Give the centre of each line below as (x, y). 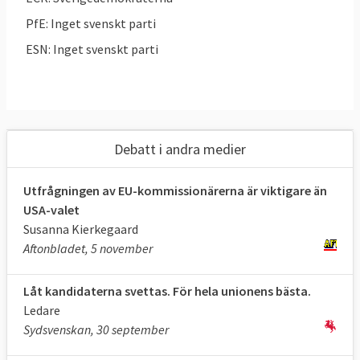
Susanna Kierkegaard (81, 229)
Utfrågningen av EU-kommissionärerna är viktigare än (175, 190)
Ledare (42, 310)
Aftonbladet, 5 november (88, 248)
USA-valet (51, 209)
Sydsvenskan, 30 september (96, 329)
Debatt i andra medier (180, 149)
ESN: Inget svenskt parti (92, 49)
